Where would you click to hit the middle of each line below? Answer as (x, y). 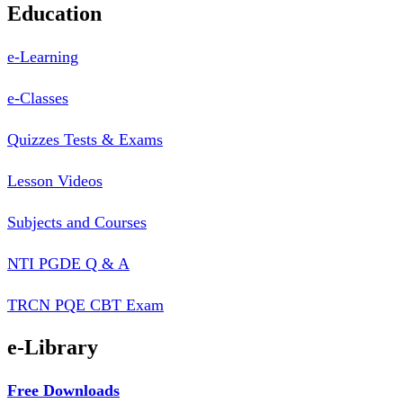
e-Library (53, 348)
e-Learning (43, 57)
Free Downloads (63, 391)
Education (54, 14)
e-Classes (38, 99)
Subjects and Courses (77, 223)
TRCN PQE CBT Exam (85, 305)
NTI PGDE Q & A (68, 264)
